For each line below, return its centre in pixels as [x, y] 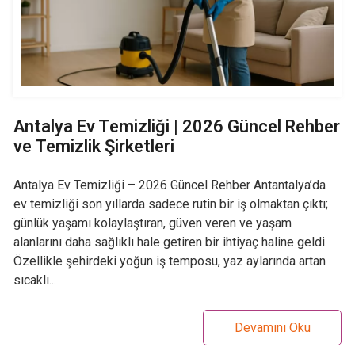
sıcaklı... [35, 280]
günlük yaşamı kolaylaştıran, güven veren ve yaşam [153, 223]
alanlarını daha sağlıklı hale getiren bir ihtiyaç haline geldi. [170, 242]
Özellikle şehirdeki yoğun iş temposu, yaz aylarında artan [170, 261]
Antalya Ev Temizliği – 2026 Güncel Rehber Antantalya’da [170, 185]
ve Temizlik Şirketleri [94, 146]
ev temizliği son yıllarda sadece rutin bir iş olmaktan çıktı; [171, 204]
